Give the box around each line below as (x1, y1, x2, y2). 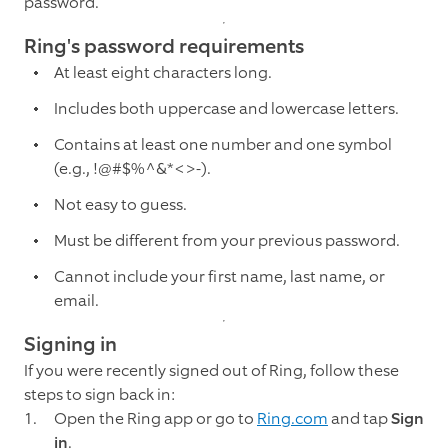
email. (54, 290, 99, 312)
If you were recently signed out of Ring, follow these (24, 360, 399, 382)
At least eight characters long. (54, 62, 272, 84)
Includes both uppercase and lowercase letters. (54, 98, 399, 120)
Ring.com (257, 408, 328, 430)
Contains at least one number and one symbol (54, 134, 392, 156)
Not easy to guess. (54, 194, 187, 216)
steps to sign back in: (24, 384, 175, 406)
